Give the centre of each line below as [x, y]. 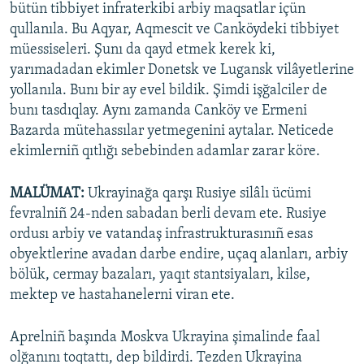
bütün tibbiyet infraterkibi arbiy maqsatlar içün [158, 10]
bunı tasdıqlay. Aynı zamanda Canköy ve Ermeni [158, 111]
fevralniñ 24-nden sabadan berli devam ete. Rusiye [168, 214]
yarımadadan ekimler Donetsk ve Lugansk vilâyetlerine [182, 71]
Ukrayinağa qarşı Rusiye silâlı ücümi [198, 194]
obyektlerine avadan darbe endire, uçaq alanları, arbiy [179, 255]
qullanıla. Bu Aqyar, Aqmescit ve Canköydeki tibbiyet [174, 30]
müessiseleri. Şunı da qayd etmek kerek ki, [143, 50]
